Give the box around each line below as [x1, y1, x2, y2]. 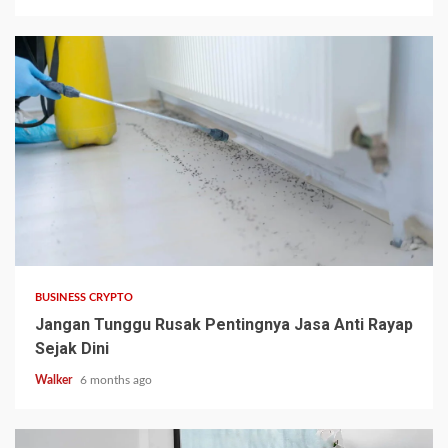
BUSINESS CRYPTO [35, 292, 134, 304]
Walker [35, 374, 75, 387]
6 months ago [80, 374, 152, 387]
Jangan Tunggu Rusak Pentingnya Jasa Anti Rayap [35, 315, 413, 335]
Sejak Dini [35, 339, 109, 359]
